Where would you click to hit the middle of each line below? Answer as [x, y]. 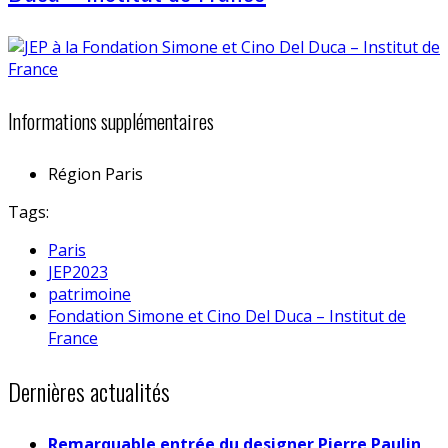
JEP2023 [78, 271]
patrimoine [89, 293]
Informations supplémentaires [111, 121]
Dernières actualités [89, 390]
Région [74, 173]
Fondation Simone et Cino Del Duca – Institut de [227, 315]
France [73, 337]
